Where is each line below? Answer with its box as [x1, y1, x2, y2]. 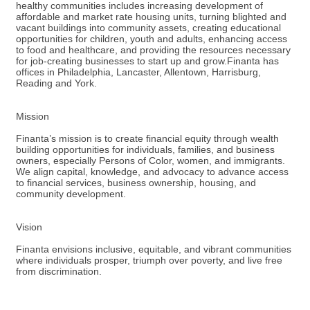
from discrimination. [16, 265, 102, 277]
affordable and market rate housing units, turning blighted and [16, 10, 286, 22]
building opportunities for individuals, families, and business [16, 143, 275, 155]
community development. [16, 188, 126, 199]
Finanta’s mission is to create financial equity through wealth [16, 132, 279, 144]
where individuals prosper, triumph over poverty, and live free [16, 254, 282, 266]
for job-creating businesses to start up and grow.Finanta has [16, 55, 279, 66]
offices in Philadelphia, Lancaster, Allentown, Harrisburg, [16, 66, 261, 77]
